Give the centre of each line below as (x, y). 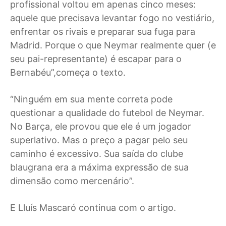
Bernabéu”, (33, 73)
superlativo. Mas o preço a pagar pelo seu (99, 140)
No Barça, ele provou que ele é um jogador (101, 127)
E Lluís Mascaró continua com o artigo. (93, 208)
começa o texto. (91, 73)
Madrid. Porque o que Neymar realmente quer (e (113, 45)
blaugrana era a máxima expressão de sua (99, 167)
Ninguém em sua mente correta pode (93, 99)
